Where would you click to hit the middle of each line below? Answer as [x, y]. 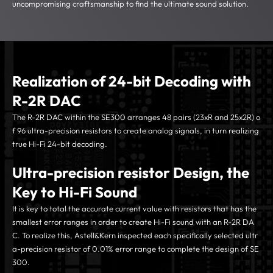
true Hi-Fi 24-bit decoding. [60, 144]
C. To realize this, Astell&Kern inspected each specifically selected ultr [135, 235]
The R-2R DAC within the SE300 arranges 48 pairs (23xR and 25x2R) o [136, 117]
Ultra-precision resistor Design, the [131, 172]
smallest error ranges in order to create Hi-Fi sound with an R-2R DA [133, 222]
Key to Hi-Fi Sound [75, 192]
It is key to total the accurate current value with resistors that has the [134, 208]
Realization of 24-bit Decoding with [132, 81]
